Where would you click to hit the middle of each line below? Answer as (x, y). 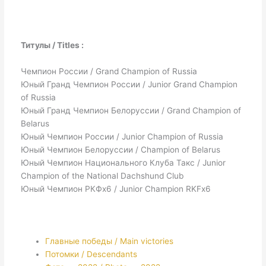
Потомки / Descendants (91, 254)
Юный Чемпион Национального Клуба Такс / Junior (123, 162)
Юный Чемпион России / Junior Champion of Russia (122, 136)
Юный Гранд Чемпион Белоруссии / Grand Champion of (131, 110)
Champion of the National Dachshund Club (102, 175)
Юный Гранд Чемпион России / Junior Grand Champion (129, 84)
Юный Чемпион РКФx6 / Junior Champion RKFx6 (115, 189)
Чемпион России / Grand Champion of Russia (109, 71)
